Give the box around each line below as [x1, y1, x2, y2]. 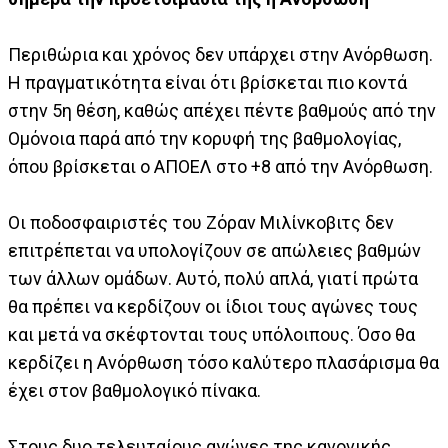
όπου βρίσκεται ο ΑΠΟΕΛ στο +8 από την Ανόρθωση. [8, 156, 433, 178]
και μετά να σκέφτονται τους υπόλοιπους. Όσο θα [8, 324, 415, 346]
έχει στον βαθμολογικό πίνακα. [8, 380, 261, 402]
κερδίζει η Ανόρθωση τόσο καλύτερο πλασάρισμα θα [8, 352, 439, 374]
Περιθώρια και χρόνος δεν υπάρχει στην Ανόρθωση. [8, 44, 433, 66]
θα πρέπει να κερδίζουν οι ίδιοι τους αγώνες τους [8, 296, 418, 318]
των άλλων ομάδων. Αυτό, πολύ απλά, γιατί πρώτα [8, 268, 418, 290]
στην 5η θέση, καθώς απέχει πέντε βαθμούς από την [8, 100, 436, 122]
